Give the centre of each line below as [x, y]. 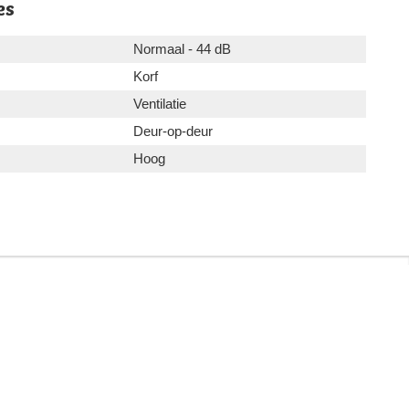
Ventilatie [160, 104]
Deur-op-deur [173, 131]
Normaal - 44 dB [182, 49]
